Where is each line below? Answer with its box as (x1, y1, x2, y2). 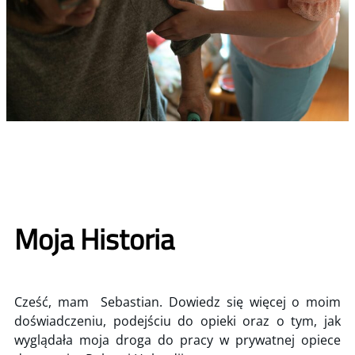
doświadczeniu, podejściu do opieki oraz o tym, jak (14, 311, 341, 330)
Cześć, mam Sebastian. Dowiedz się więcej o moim (14, 292, 341, 311)
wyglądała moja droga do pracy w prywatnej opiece (14, 330, 341, 349)
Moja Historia (14, 216, 174, 261)
